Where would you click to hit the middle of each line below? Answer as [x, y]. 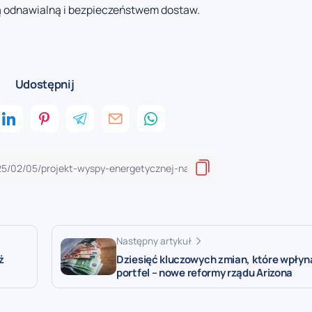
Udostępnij [45, 84]
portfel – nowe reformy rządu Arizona [205, 272]
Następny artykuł [154, 241]
